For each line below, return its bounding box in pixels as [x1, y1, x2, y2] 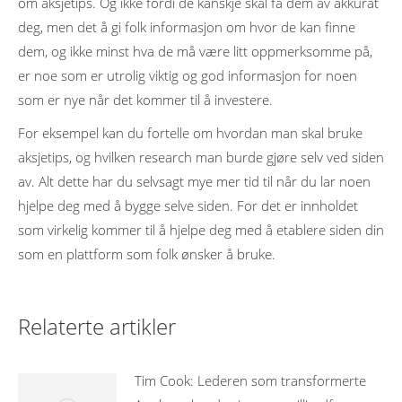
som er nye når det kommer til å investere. [18, 91, 273, 109]
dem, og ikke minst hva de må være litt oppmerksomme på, [18, 42, 372, 60]
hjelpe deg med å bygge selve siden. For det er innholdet [18, 197, 358, 214]
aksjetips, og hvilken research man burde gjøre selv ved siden [18, 148, 384, 166]
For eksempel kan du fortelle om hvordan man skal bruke [18, 124, 363, 142]
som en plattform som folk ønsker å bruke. [18, 245, 275, 263]
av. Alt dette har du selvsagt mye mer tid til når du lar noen [18, 172, 371, 190]
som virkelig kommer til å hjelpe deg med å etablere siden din [18, 221, 384, 239]
